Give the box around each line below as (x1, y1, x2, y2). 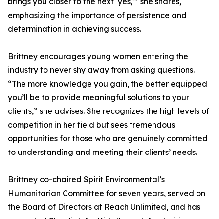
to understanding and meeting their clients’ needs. (8, 147, 197, 157)
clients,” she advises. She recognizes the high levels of (8, 106, 209, 116)
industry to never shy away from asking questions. (8, 65, 195, 75)
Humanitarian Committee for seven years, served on (8, 188, 205, 198)
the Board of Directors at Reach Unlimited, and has (8, 202, 200, 212)
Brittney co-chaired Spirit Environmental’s (8, 175, 165, 184)
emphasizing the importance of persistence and (8, 10, 187, 20)
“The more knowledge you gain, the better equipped (8, 79, 207, 88)
